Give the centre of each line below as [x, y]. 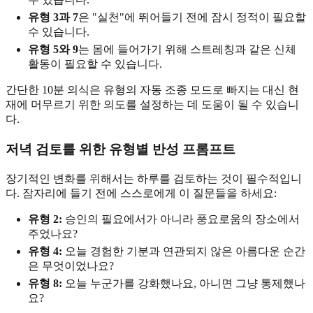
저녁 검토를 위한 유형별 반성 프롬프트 [121, 150]
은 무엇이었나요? [71, 265]
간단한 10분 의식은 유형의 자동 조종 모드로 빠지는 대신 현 [152, 90]
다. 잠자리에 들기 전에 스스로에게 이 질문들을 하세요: [141, 193]
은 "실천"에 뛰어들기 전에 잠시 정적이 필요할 [192, 17]
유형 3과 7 [53, 17]
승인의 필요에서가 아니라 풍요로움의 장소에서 [181, 219]
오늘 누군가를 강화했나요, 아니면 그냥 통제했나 [184, 283]
